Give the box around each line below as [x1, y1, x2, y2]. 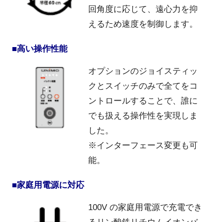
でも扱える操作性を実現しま [88, 111, 198, 121]
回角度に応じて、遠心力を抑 [88, 4, 198, 14]
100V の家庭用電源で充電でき [88, 203, 203, 213]
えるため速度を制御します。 [88, 19, 198, 29]
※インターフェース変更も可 [88, 141, 198, 151]
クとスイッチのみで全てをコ [88, 81, 198, 91]
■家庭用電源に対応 [12, 180, 85, 190]
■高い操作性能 [12, 44, 68, 54]
